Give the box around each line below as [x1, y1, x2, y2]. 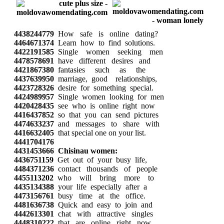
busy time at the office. [54, 191, 145, 200]
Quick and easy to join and [54, 200, 152, 209]
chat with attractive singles [54, 209, 153, 218]
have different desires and [54, 56, 150, 65]
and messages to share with [54, 119, 159, 128]
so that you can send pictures [54, 110, 158, 119]
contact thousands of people [54, 164, 157, 173]
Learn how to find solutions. [54, 38, 155, 47]
